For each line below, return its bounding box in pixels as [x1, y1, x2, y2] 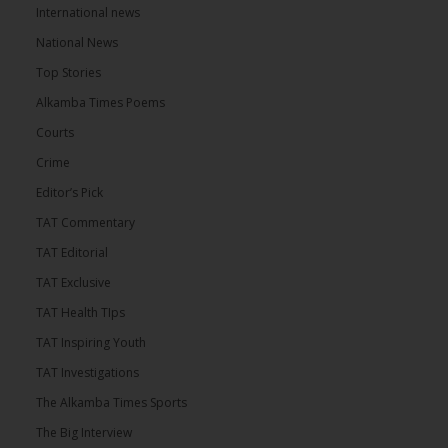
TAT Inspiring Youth [36, 334, 146, 352]
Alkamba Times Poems [36, 94, 165, 112]
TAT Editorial [36, 244, 108, 262]
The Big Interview [36, 424, 132, 442]
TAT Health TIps [36, 304, 125, 322]
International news [36, 4, 140, 22]
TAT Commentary [36, 214, 135, 232]
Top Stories [36, 64, 101, 82]
